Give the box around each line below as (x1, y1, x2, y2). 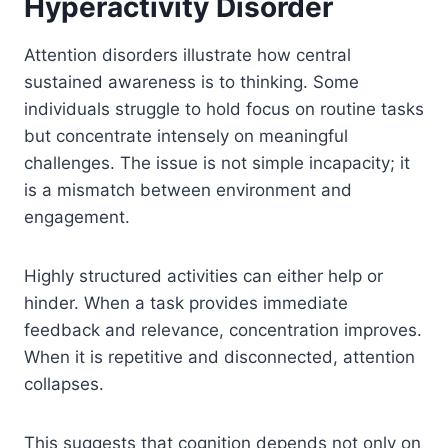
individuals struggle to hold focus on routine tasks (24, 99, 424, 119)
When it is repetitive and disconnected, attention (24, 347, 415, 367)
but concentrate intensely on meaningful (24, 126, 348, 146)
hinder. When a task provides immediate (24, 293, 348, 313)
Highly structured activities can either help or (24, 266, 383, 286)
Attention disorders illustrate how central (24, 45, 351, 65)
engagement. (24, 207, 130, 227)
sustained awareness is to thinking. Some (24, 72, 359, 92)
